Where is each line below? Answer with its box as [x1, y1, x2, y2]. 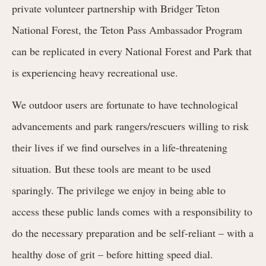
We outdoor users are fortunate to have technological [12, 97, 238, 112]
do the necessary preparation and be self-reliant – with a [12, 225, 254, 240]
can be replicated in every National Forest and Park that [12, 43, 252, 58]
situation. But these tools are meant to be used [12, 161, 211, 176]
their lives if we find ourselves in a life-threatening [12, 140, 227, 154]
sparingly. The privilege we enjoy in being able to [12, 182, 226, 197]
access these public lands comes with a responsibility [12, 204, 244, 218]
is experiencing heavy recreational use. [12, 65, 178, 80]
